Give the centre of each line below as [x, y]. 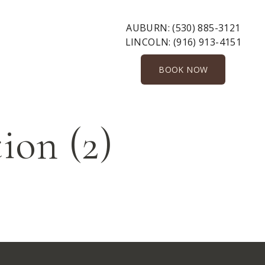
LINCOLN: [149, 42]
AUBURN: [149, 28]
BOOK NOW [183, 70]
